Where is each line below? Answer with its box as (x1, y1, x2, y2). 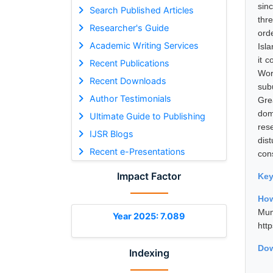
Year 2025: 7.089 (113, 210, 185, 221)
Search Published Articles (89, 4, 194, 15)
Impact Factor (117, 169, 181, 182)
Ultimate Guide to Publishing (89, 110, 205, 121)
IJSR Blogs (89, 128, 133, 139)
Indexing (129, 246, 169, 259)
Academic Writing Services (89, 40, 199, 51)
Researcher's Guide (89, 22, 169, 33)
